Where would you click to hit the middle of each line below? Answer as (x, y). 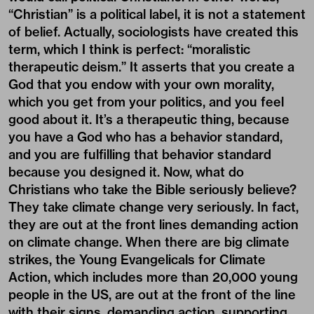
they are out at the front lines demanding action (153, 225)
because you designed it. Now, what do (126, 172)
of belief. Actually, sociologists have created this (153, 32)
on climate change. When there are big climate (149, 243)
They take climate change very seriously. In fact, (153, 207)
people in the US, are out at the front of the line (152, 295)
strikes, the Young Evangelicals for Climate (137, 260)
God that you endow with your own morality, (141, 85)
